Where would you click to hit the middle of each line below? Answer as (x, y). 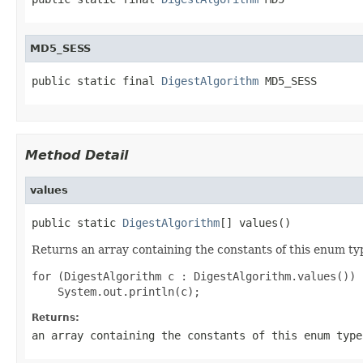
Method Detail (77, 155)
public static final (96, 81)
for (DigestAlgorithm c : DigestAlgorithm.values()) (194, 276)
